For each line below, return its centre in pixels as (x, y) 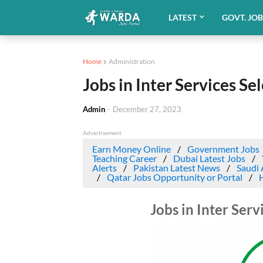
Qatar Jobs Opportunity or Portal (174, 177)
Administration (131, 61)
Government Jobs (223, 149)
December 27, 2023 (147, 109)
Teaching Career (124, 158)
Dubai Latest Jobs (209, 158)
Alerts (104, 168)
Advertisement (102, 133)
